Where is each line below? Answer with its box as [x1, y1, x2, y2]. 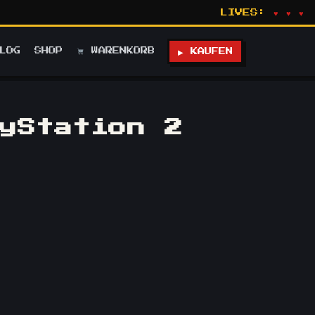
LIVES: [220, 8, 274, 16]
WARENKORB [84, 46, 155, 54]
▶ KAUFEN [178, 48, 233, 55]
